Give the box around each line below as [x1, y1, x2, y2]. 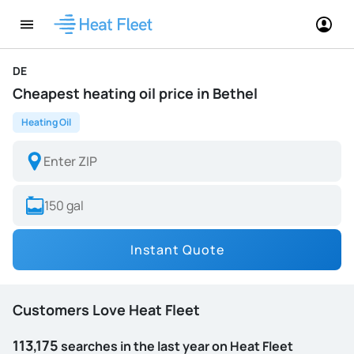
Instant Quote [130, 241, 224, 258]
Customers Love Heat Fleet [13, 300, 200, 319]
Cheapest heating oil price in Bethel [13, 84, 258, 103]
